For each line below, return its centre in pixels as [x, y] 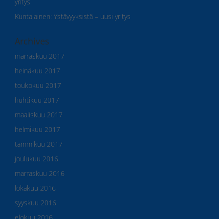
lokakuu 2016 [35, 188]
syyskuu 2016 [35, 202]
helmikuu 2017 [37, 129]
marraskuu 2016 [40, 173]
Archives [32, 41]
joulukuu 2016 [36, 158]
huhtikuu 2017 [37, 100]
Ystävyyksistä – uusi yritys [92, 16]
